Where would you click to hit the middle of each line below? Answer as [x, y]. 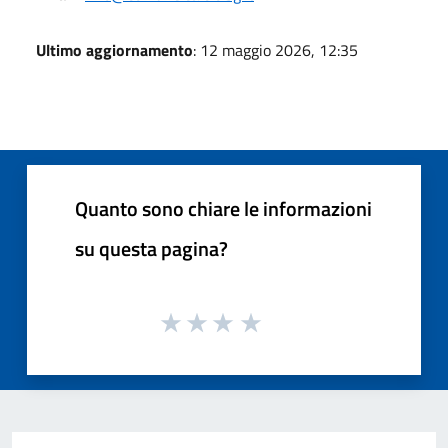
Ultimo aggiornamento [114, 49]
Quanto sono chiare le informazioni [223, 208]
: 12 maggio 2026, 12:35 [275, 49]
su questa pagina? [151, 248]
